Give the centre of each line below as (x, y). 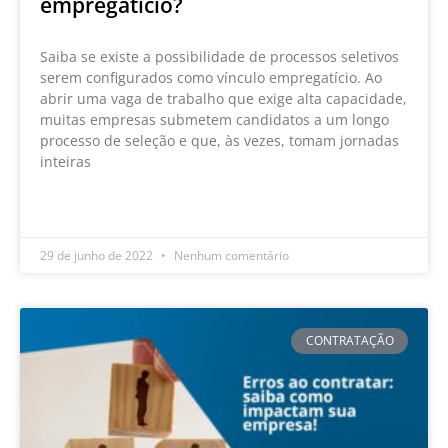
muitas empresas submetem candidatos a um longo (214, 119)
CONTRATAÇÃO (349, 340)
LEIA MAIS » (76, 207)
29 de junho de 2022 (98, 255)
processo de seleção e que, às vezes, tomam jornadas (219, 140)
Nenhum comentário (230, 255)
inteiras (65, 161)
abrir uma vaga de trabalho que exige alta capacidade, (223, 98)
